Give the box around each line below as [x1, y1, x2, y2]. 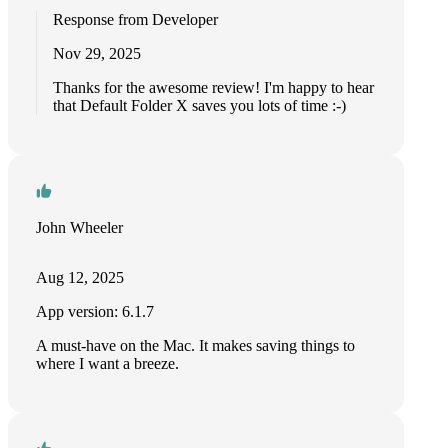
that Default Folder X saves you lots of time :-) [53, 97, 346, 114]
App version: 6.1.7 [36, 303, 154, 320]
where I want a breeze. [36, 355, 179, 372]
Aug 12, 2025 [36, 269, 124, 286]
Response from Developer [53, 11, 218, 28]
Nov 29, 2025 [53, 45, 141, 62]
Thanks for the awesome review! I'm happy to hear [53, 79, 374, 96]
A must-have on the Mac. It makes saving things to [36, 337, 355, 354]
